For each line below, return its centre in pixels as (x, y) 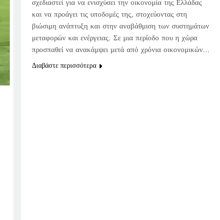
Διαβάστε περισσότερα (64, 66)
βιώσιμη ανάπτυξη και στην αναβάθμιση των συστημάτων (120, 26)
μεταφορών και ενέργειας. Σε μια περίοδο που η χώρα (114, 38)
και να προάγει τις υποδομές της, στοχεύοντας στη (109, 14)
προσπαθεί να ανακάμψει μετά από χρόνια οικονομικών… (121, 50)
